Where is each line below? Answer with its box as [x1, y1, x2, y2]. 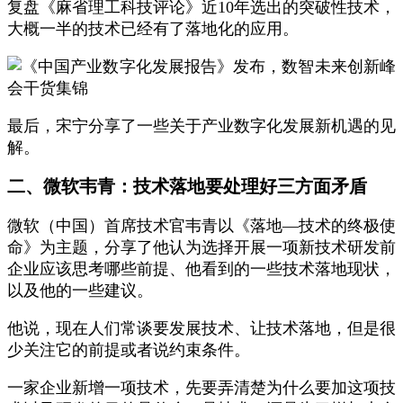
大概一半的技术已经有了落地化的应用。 [7, 20, 299, 38]
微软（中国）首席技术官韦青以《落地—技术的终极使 [7, 217, 396, 235]
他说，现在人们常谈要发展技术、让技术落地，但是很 [7, 319, 396, 337]
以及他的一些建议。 [7, 282, 153, 300]
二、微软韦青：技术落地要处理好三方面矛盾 [7, 176, 367, 196]
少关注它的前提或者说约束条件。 [7, 341, 250, 359]
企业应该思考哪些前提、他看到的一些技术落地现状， [7, 260, 396, 278]
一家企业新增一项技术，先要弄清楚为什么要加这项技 [7, 379, 396, 397]
